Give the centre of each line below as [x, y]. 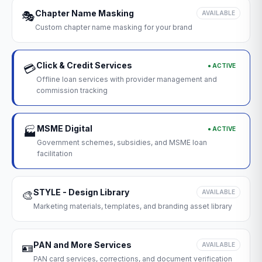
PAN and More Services [82, 244]
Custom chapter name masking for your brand [114, 27]
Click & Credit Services [84, 65]
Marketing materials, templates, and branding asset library [133, 206]
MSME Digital [65, 128]
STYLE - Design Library [81, 192]
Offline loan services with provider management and [127, 79]
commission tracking [72, 90]
